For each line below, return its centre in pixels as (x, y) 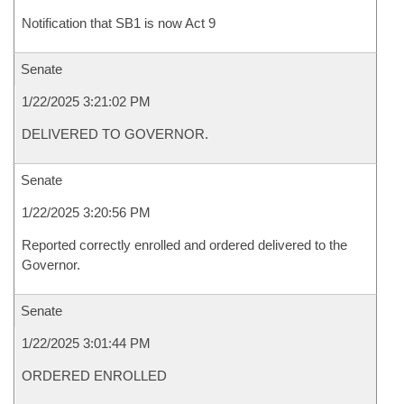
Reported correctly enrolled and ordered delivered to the (184, 245)
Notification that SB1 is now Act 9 (119, 23)
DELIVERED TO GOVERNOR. (115, 134)
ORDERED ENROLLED (94, 376)
